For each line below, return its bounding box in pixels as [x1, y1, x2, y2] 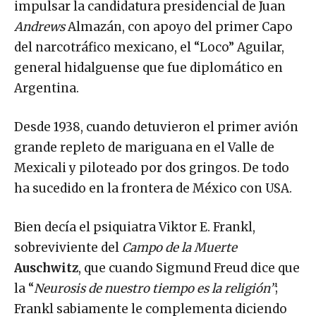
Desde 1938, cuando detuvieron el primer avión [14, 119, 298, 135]
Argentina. [14, 80, 79, 96]
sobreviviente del [14, 239, 122, 255]
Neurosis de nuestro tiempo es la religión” [34, 280, 275, 296]
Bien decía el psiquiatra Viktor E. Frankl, [14, 219, 255, 235]
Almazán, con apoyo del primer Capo [68, 18, 293, 35]
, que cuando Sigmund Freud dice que [78, 260, 300, 276]
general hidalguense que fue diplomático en [14, 59, 283, 75]
